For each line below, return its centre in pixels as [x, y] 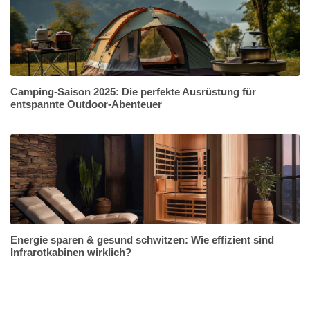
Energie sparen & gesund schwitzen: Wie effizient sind [142, 240]
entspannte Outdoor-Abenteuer [86, 104]
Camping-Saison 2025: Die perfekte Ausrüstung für [133, 92]
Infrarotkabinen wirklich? [71, 252]
